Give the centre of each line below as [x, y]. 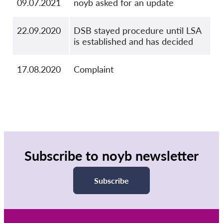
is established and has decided [133, 42]
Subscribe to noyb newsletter [111, 156]
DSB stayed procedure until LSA [137, 31]
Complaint [94, 69]
